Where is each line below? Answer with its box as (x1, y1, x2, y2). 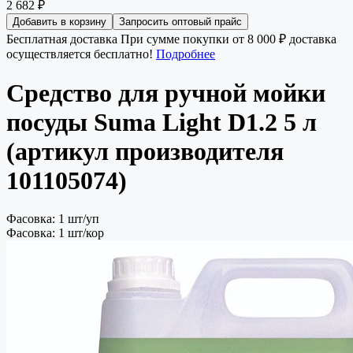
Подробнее (156, 47, 215, 61)
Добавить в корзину (13, 16, 106, 28)
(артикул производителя (6, 136, 284, 165)
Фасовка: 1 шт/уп (6, 212, 99, 226)
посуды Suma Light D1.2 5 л (6, 107, 317, 136)
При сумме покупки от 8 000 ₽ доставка (117, 32, 336, 46)
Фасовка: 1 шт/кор (6, 226, 104, 240)
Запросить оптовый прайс (119, 16, 242, 28)
